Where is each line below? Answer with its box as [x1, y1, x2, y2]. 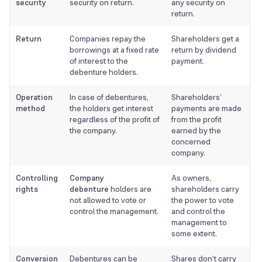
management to [171, 217, 227, 228]
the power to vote [171, 195, 234, 206]
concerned [171, 136, 211, 147]
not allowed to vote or [70, 195, 146, 206]
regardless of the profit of [70, 114, 160, 125]
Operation [16, 92, 53, 103]
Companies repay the [70, 33, 146, 44]
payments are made [171, 103, 242, 114]
